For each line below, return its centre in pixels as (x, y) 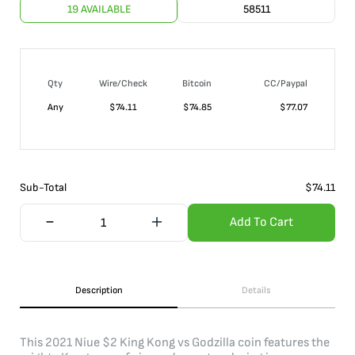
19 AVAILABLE (99, 9)
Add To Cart (261, 222)
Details (256, 290)
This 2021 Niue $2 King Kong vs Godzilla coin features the (175, 343)
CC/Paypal (286, 84)
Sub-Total (43, 187)
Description (99, 290)
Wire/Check (123, 84)
